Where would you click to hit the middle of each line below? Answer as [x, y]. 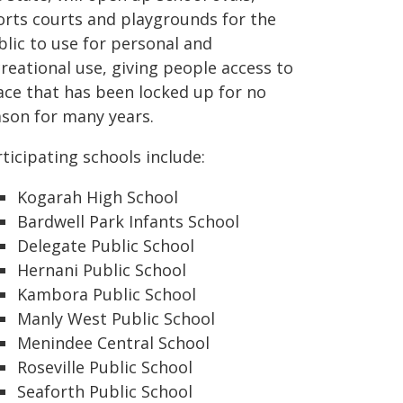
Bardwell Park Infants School [128, 221]
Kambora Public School [107, 294]
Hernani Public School [102, 270]
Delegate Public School [106, 246]
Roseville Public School [105, 367]
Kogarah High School [98, 197]
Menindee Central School [113, 343]
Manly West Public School [116, 318]
